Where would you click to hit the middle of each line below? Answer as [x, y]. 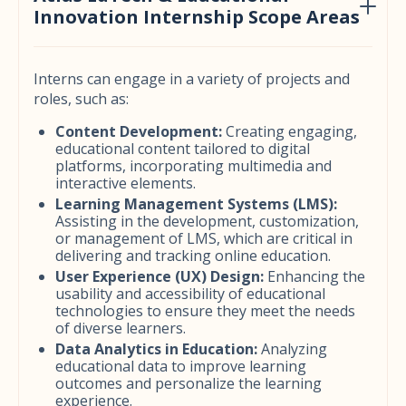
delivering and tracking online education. [193, 256]
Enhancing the [314, 276]
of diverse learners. [121, 328]
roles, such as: [81, 99]
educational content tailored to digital [183, 149]
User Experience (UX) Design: [159, 276]
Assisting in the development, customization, [207, 221]
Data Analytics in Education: [156, 349]
